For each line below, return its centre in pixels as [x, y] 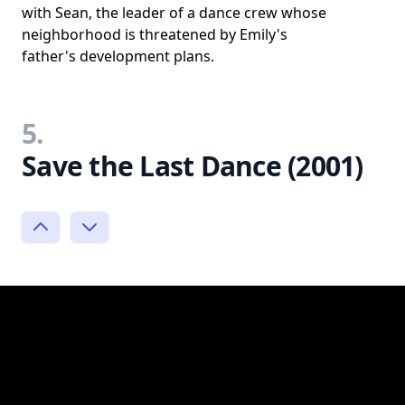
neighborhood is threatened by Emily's [155, 34]
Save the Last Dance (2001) [193, 165]
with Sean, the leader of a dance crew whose [174, 12]
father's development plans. [118, 56]
